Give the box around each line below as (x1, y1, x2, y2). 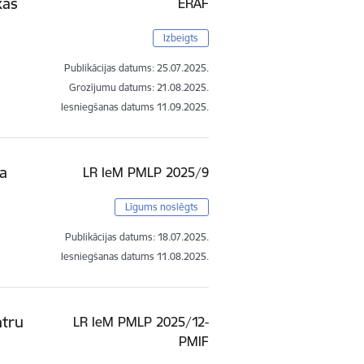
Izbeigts (163, 31, 199, 44)
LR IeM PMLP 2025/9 (83, 163, 210, 180)
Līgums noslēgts (125, 200, 199, 213)
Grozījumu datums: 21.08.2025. (69, 80, 210, 93)
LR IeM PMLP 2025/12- (73, 313, 210, 330)
